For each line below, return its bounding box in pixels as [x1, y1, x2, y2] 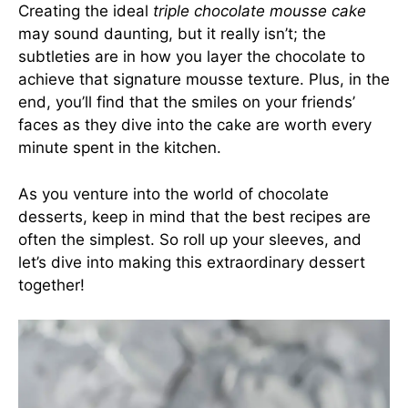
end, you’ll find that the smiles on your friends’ [18, 93, 355, 111]
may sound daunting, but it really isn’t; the [18, 25, 326, 43]
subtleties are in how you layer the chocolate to [18, 47, 365, 66]
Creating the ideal [18, 2, 153, 20]
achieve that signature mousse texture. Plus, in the [18, 70, 390, 88]
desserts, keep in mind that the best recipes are [18, 207, 371, 226]
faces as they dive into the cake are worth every [18, 116, 372, 134]
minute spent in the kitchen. [18, 138, 221, 157]
